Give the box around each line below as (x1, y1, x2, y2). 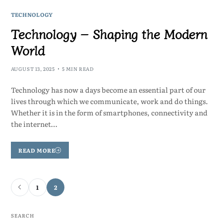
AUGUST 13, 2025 (10, 65, 55, 73)
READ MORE (18, 146, 55, 154)
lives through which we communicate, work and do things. (10, 96, 208, 107)
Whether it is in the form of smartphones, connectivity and (10, 108, 208, 118)
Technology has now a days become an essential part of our (10, 85, 206, 95)
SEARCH (10, 211, 34, 219)
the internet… (10, 119, 57, 129)
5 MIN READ (61, 65, 94, 73)
